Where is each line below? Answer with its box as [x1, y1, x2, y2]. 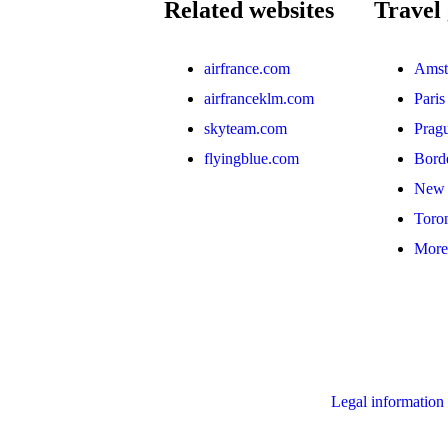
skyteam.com [204, 119, 287, 137]
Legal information [331, 392, 444, 410]
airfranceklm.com [204, 89, 314, 107]
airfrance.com [204, 59, 290, 77]
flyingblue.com [204, 149, 299, 167]
